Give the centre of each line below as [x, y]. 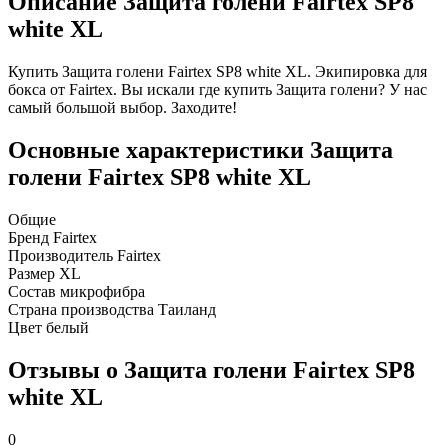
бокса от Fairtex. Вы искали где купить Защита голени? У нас [217, 90]
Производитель [60, 256]
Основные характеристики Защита [200, 150]
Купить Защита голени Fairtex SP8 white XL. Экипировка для [217, 72]
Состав [32, 292]
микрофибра [102, 292]
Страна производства [81, 310]
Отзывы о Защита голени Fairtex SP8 [211, 370]
